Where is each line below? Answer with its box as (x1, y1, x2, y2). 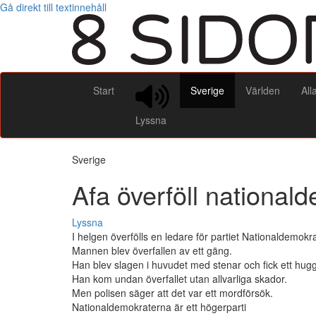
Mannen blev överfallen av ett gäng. (72, 243, 232, 258)
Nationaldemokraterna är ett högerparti (72, 300, 246, 315)
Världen (245, 83, 280, 97)
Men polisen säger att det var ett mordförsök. (72, 286, 273, 300)
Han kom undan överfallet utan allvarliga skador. (72, 272, 287, 286)
